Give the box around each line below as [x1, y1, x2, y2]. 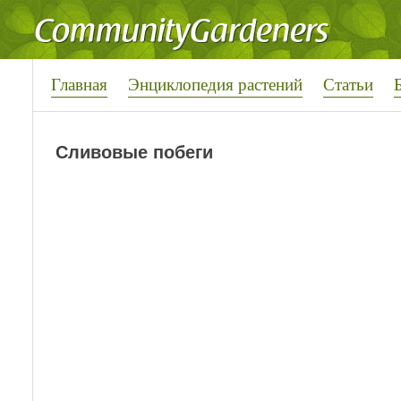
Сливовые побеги [55, 142, 214, 163]
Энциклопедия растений [128, 73, 303, 95]
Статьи [323, 73, 373, 95]
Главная [51, 73, 107, 95]
